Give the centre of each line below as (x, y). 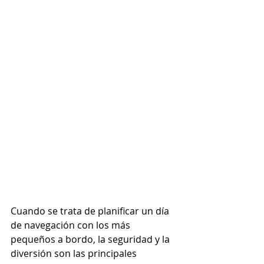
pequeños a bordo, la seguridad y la (91, 239)
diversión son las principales (75, 253)
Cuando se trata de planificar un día (91, 211)
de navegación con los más (72, 225)
